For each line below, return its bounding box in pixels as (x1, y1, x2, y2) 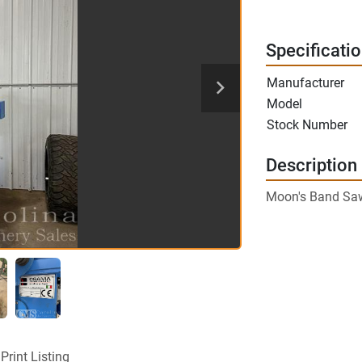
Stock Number (266, 117, 347, 133)
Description (265, 155, 357, 175)
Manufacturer (266, 75, 344, 90)
